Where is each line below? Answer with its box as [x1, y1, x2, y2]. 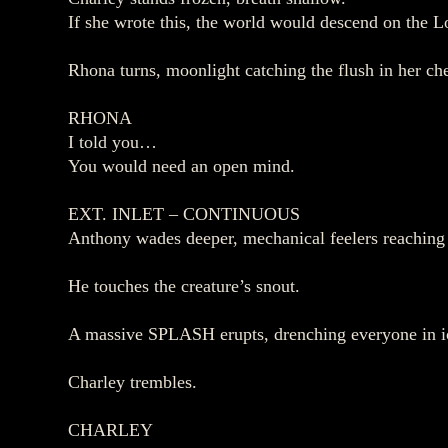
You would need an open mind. [68, 156, 295, 176]
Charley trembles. [68, 372, 197, 392]
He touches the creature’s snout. [68, 276, 300, 296]
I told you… [68, 132, 157, 152]
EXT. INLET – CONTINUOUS [68, 204, 300, 224]
